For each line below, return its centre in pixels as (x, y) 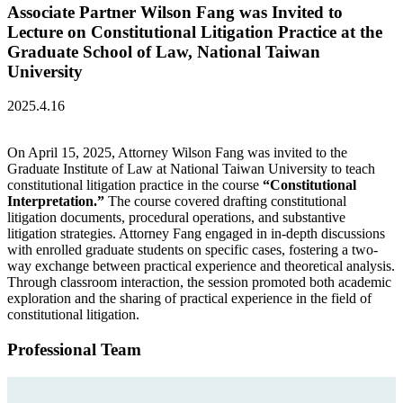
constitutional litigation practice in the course (135, 185)
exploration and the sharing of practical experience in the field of (189, 299)
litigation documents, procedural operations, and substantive (176, 218)
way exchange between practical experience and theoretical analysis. (201, 266)
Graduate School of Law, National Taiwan (164, 51)
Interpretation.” (56, 201)
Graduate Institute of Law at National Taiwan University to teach (191, 169)
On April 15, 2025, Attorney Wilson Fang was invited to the (177, 153)
